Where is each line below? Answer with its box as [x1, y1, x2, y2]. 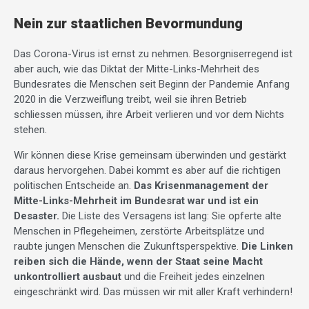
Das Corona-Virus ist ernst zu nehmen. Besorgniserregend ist [14, 47, 292, 60]
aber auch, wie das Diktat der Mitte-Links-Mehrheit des [14, 62, 259, 75]
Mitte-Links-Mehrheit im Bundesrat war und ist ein [14, 194, 259, 207]
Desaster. [14, 209, 59, 222]
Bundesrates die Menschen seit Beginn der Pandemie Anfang [14, 77, 290, 90]
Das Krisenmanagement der [134, 179, 268, 192]
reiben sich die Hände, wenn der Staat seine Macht [14, 255, 263, 268]
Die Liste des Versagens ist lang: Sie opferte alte [59, 209, 281, 222]
